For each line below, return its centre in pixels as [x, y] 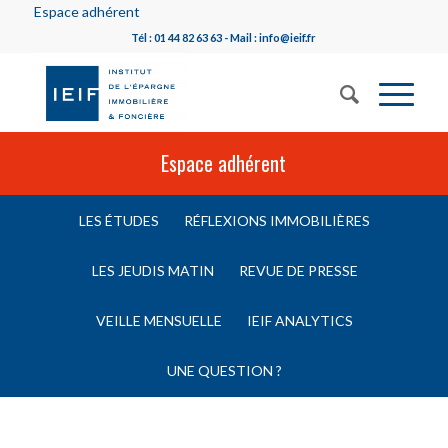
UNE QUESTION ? [225, 370]
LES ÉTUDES [119, 220]
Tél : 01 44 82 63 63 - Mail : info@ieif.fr [224, 37]
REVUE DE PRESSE [298, 270]
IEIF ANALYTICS [300, 320]
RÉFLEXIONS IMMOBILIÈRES [277, 220]
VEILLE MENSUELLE [159, 320]
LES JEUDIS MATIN [152, 270]
